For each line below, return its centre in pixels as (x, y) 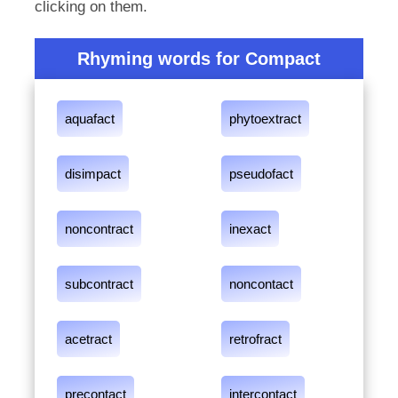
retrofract (255, 339)
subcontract (99, 284)
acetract (88, 339)
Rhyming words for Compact (199, 59)
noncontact (261, 284)
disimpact (92, 174)
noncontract (99, 229)
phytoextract (265, 119)
